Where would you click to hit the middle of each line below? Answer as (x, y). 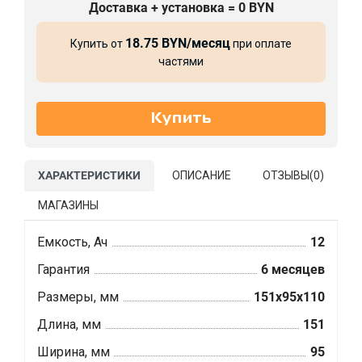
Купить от (98, 44)
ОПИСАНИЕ (202, 176)
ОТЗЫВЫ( (288, 176)
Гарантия (63, 270)
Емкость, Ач (72, 242)
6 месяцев (293, 270)
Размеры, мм (78, 297)
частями (181, 62)
